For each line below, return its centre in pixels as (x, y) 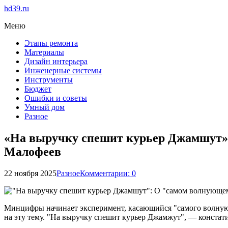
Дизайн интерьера (56, 61)
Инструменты (49, 80)
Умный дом (45, 107)
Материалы (44, 52)
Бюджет (38, 89)
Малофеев (33, 151)
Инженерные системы (63, 70)
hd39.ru (17, 8)
